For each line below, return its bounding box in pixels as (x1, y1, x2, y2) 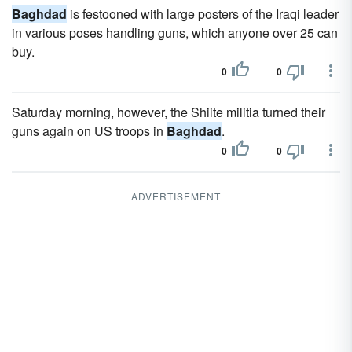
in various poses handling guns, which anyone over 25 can (12, 24, 338, 42)
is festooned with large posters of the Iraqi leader (67, 5, 339, 23)
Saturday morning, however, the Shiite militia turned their (12, 103, 325, 121)
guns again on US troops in (12, 122, 167, 140)
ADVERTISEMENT (131, 189, 221, 203)
